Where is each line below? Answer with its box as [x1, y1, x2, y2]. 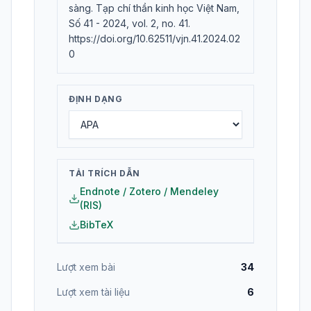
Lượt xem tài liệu [57, 286, 130, 299]
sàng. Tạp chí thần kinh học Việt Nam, [69, 2, 239, 15]
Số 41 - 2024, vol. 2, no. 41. [69, 17, 190, 30]
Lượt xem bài [57, 261, 115, 274]
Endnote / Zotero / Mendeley [80, 185, 219, 198]
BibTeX [80, 219, 113, 231]
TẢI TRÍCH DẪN [69, 168, 140, 179]
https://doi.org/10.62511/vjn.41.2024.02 [69, 33, 240, 45]
